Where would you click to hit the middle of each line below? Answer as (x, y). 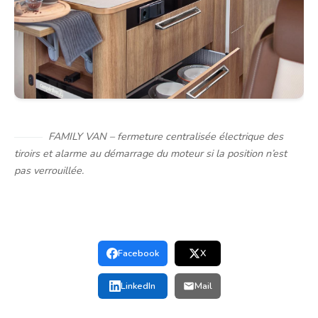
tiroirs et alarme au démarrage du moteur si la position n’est (150, 154)
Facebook (138, 254)
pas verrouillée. (49, 171)
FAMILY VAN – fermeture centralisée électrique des (166, 137)
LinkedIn (138, 286)
